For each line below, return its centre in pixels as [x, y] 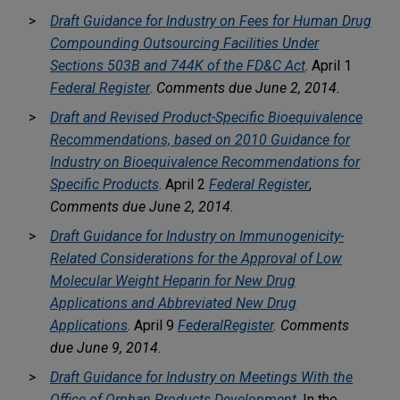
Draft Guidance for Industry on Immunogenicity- [197, 236]
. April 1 [329, 65]
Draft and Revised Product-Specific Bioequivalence [206, 117]
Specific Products [104, 184]
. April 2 [184, 184]
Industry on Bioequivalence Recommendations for [205, 162]
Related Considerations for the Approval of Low [196, 258]
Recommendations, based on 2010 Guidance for [200, 139]
